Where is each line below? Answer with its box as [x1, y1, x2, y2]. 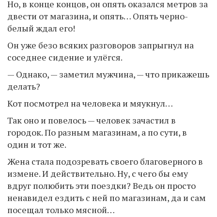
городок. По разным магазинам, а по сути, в [7, 126, 187, 138]
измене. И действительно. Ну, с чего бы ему [7, 168, 188, 179]
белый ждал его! [7, 22, 75, 34]
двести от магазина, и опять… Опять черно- [7, 10, 188, 22]
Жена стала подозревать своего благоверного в [7, 155, 203, 167]
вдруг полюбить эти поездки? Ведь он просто [7, 180, 196, 191]
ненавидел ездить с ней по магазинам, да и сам [7, 192, 206, 203]
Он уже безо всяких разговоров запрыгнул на [7, 39, 194, 51]
